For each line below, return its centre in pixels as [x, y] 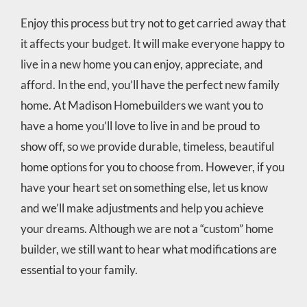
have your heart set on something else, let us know [144, 187]
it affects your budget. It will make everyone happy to [152, 43]
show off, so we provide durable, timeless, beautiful [147, 146]
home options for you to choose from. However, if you [152, 167]
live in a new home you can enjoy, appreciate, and [142, 64]
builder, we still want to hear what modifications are [148, 249]
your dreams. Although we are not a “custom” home [147, 228]
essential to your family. [79, 269]
